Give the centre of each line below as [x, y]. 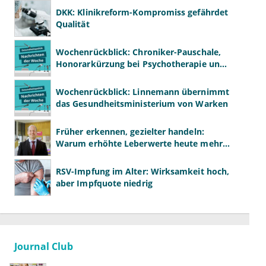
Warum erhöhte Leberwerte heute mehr [139, 144]
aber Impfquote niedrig [104, 183]
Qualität [73, 24]
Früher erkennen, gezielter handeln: [130, 132]
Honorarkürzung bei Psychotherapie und [140, 64]
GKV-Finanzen [84, 76]
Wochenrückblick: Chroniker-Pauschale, [138, 52]
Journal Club [44, 247]
